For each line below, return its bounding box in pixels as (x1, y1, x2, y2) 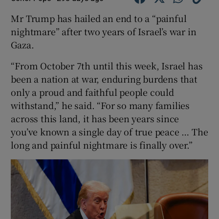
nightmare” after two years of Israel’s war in (11, 25, 197, 38)
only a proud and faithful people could (11, 86, 174, 99)
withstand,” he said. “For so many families (11, 99, 190, 112)
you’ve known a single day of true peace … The (11, 125, 208, 138)
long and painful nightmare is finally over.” (11, 138, 193, 152)
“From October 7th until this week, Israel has (11, 59, 203, 72)
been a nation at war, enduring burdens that (11, 72, 197, 86)
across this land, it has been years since (11, 112, 179, 125)
